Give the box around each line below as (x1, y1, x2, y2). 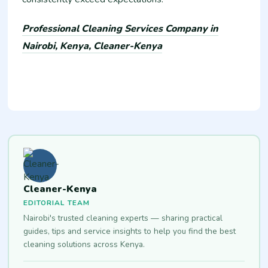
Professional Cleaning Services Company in (22, 22, 219, 36)
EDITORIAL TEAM (23, 197, 90, 208)
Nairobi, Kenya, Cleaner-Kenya (22, 39, 163, 53)
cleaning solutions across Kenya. (23, 238, 145, 250)
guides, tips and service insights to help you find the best (23, 225, 236, 237)
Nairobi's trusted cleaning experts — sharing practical (23, 212, 223, 224)
